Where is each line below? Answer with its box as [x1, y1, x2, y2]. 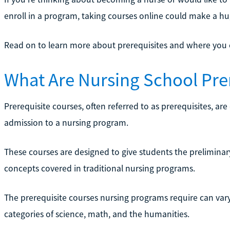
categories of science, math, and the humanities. [4, 208, 189, 220]
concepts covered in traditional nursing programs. [4, 162, 195, 174]
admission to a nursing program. [4, 117, 128, 128]
